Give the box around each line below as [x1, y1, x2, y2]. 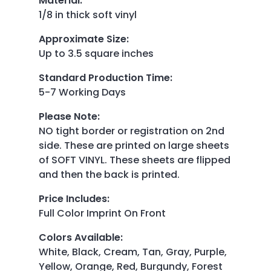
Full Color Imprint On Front [39, 206, 166, 220]
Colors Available [39, 230, 120, 244]
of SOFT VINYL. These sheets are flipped [39, 152, 230, 167]
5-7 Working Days [39, 85, 126, 99]
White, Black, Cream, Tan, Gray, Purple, [39, 244, 227, 259]
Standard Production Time [39, 70, 170, 85]
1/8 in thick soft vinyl [39, 7, 137, 22]
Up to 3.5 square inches [39, 46, 154, 60]
